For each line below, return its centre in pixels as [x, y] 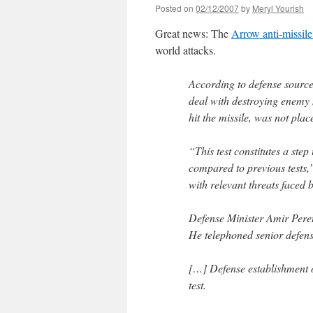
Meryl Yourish [278, 8]
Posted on [174, 8]
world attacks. [185, 50]
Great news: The [193, 33]
